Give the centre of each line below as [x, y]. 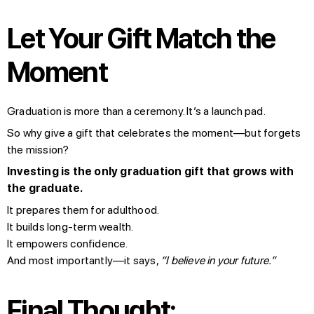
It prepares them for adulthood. [83, 210]
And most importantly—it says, [84, 260]
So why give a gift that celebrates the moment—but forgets [154, 132]
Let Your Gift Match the [141, 38]
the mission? [38, 149]
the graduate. [45, 188]
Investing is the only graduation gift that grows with [151, 171]
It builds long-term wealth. [70, 226]
